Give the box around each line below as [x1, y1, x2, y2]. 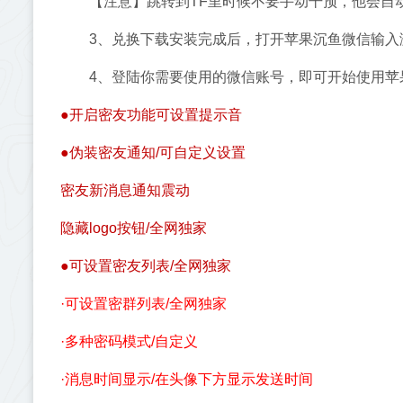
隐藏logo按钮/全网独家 [60, 220, 207, 236]
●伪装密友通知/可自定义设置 [60, 145, 246, 160]
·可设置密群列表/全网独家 [60, 296, 227, 311]
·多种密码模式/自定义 [60, 334, 198, 349]
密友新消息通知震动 [60, 183, 190, 198]
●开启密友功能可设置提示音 [60, 107, 242, 122]
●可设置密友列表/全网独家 [60, 258, 231, 273]
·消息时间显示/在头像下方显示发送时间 [60, 372, 313, 387]
